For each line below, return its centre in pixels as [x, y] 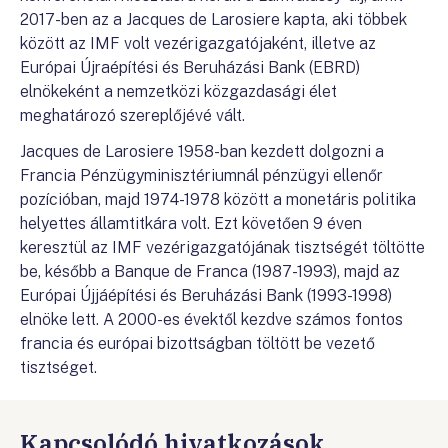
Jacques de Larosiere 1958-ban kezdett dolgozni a [202, 151]
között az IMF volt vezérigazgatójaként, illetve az [198, 43]
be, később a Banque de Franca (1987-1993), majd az [210, 271]
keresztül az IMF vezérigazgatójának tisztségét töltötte [222, 247]
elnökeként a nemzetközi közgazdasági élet [178, 91]
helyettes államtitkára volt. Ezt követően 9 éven [191, 223]
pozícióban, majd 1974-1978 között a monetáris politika [218, 199]
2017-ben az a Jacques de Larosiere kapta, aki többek [213, 19]
